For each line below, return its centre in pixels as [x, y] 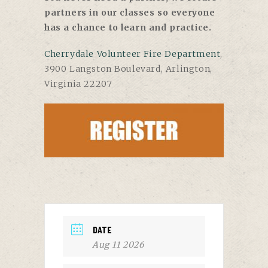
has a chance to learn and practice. [129, 28]
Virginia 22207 [78, 83]
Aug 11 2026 [118, 244]
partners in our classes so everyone [130, 13]
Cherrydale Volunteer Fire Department [133, 54]
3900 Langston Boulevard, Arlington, [128, 68]
